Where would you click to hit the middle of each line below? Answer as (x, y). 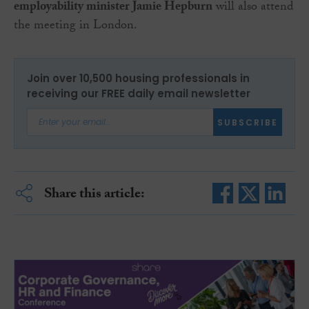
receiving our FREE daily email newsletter (139, 94)
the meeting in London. (76, 27)
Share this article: (94, 196)
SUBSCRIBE (248, 122)
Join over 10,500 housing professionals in (138, 79)
